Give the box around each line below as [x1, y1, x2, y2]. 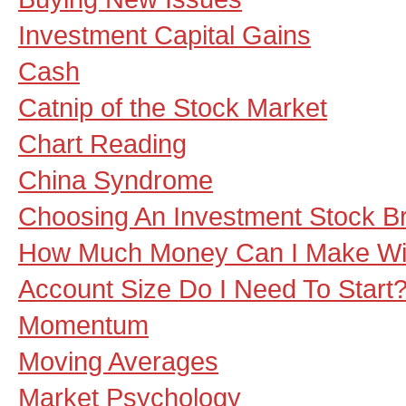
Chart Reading [18, 129, 187, 159]
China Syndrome [18, 165, 213, 195]
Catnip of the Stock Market [18, 92, 327, 122]
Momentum [18, 310, 149, 340]
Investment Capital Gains [18, 20, 311, 50]
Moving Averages [18, 346, 218, 376]
